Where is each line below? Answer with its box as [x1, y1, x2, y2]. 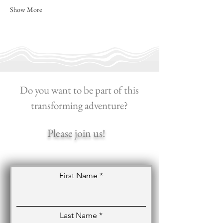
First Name [59, 170, 98, 180]
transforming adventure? [31, 98, 128, 112]
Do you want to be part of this [20, 83, 139, 97]
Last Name [60, 210, 97, 220]
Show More [10, 4, 42, 14]
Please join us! [47, 125, 106, 140]
